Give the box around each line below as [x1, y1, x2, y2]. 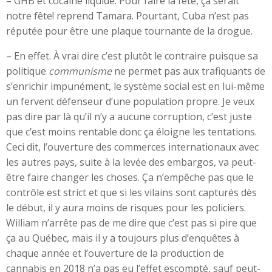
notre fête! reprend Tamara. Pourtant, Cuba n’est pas [6, 9, 249, 22]
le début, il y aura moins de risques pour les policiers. [6, 201, 246, 214]
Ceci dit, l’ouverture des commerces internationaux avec [6, 140, 259, 154]
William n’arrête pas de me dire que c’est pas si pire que [6, 216, 257, 229]
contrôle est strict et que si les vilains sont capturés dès [6, 186, 257, 199]
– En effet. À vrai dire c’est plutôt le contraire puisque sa [6, 49, 258, 63]
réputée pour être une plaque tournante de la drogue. [6, 24, 253, 38]
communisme [49, 64, 112, 78]
